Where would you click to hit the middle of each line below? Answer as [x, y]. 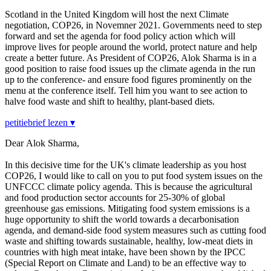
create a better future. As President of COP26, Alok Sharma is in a [131, 58]
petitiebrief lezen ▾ [40, 123]
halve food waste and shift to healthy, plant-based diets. [110, 102]
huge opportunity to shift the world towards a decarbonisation [122, 220]
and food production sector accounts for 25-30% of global [115, 198]
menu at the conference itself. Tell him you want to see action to [126, 91]
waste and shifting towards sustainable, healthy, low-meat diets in [129, 241]
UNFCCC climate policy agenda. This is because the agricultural [129, 187]
